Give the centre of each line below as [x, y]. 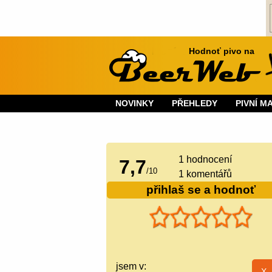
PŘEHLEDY [195, 103]
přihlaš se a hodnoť [201, 189]
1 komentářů [206, 174]
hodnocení [208, 159]
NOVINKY [135, 103]
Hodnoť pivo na [222, 51]
